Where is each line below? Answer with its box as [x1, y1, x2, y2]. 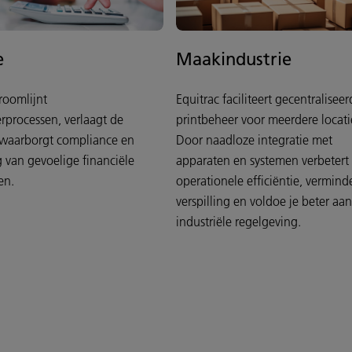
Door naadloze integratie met [176, 132, 332, 148]
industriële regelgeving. [176, 214, 301, 230]
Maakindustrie [176, 48, 291, 71]
